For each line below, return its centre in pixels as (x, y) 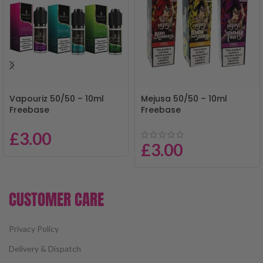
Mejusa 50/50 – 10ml (184, 99)
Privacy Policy (34, 229)
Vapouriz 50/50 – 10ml (57, 99)
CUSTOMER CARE (56, 200)
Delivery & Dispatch (45, 249)
